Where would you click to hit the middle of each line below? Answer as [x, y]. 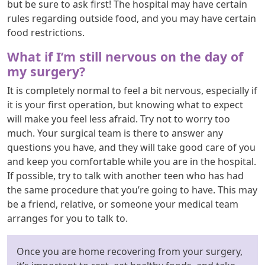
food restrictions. [46, 32]
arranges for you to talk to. [67, 218]
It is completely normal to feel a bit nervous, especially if [132, 90]
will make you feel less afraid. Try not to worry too [119, 119]
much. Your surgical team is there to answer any [115, 133]
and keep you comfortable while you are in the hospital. [132, 161]
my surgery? [46, 71]
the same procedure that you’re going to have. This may [132, 190]
